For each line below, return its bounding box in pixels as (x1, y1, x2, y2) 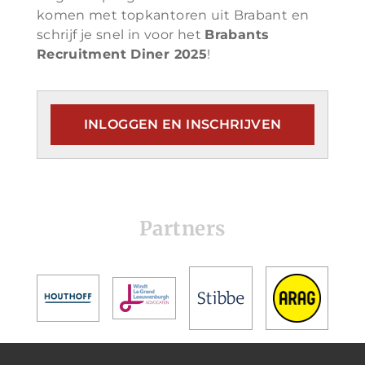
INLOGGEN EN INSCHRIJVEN (83, 117, 282, 132)
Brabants (204, 27, 270, 42)
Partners (139, 216, 226, 241)
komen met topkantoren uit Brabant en (36, 7, 310, 23)
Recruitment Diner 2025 (36, 46, 208, 62)
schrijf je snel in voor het (36, 27, 205, 42)
